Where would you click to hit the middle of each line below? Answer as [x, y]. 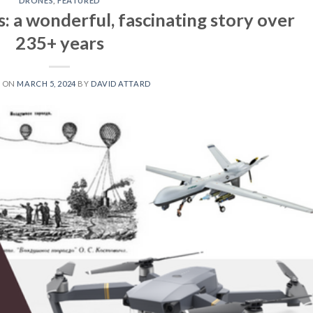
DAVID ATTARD [121, 83]
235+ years [59, 42]
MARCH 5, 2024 [46, 83]
